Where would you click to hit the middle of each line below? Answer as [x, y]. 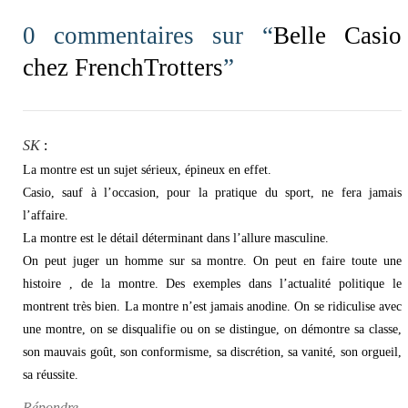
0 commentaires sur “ [148, 35]
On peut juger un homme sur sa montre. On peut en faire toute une [212, 261]
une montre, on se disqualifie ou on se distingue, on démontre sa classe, [212, 330]
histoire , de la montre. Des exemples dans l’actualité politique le [212, 284]
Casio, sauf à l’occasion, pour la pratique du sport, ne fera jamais [212, 193]
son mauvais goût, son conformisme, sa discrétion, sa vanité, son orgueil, [212, 352]
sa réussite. [51, 375]
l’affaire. [46, 216]
